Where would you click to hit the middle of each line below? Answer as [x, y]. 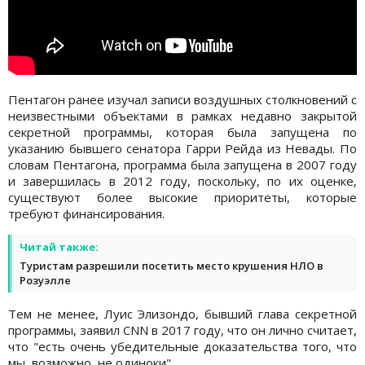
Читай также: [59, 246]
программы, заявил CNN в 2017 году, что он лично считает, [182, 330]
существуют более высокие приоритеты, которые [182, 197]
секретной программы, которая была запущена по [182, 132]
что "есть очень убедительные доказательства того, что [182, 346]
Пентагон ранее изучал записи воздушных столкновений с [182, 99]
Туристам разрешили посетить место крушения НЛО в [172, 265]
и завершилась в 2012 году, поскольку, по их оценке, [182, 180]
